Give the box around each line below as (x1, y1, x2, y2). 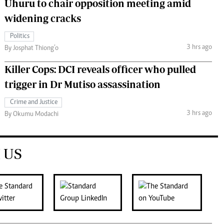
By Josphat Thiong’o (4, 44, 58, 52)
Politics (10, 32, 29, 40)
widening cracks (4, 12, 81, 24)
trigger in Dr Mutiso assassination (4, 78, 160, 90)
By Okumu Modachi (4, 110, 58, 118)
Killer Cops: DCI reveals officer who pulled (4, 63, 196, 75)
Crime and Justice (10, 98, 57, 106)
